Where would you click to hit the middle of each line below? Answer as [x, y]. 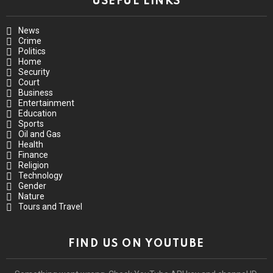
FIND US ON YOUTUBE [136, 243]
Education [37, 113]
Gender [32, 186]
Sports [31, 123]
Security [34, 72]
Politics [32, 51]
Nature [31, 196]
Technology [41, 175]
